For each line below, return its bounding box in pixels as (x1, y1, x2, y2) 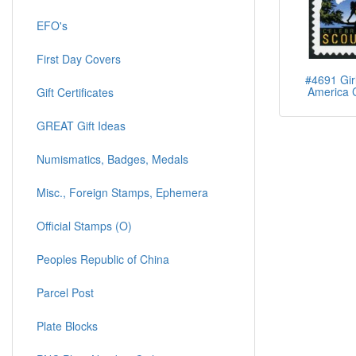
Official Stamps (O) (37, 218, 132, 234)
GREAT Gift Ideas (37, 118, 126, 134)
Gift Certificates (37, 84, 114, 101)
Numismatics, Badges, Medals (37, 151, 188, 168)
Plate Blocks (37, 318, 98, 335)
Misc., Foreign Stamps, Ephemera (37, 184, 208, 201)
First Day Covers (37, 51, 121, 68)
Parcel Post (37, 284, 94, 301)
